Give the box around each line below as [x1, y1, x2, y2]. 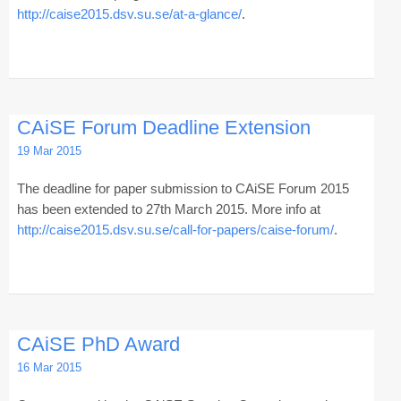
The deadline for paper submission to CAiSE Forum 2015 [16, 181, 349, 197]
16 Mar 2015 [16, 360, 81, 374]
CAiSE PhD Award [16, 332, 180, 355]
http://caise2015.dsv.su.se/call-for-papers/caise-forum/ [16, 222, 334, 238]
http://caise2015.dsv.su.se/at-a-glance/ [16, 6, 242, 22]
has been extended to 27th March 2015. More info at [16, 201, 320, 218]
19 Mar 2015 [16, 144, 81, 158]
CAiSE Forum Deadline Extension [16, 116, 311, 140]
